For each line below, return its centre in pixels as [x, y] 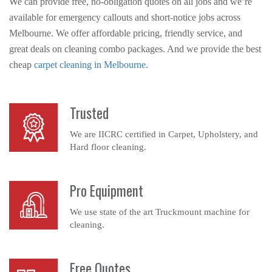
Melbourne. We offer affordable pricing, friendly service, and [126, 33]
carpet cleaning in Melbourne [90, 65]
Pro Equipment [107, 191]
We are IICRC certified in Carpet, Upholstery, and [164, 134]
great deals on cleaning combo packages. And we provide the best [135, 49]
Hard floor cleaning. [108, 147]
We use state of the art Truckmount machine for [160, 212]
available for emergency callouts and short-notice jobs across [125, 17]
